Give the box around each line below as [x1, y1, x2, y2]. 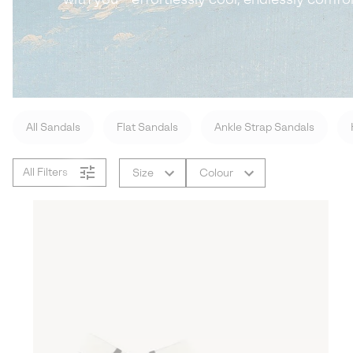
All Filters [23, 166, 68, 178]
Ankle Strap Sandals [214, 121, 314, 133]
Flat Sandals [117, 121, 178, 133]
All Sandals [26, 121, 80, 133]
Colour [199, 167, 233, 179]
